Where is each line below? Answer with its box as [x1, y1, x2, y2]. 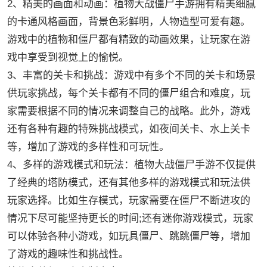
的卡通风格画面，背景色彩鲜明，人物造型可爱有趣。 [7, 16, 250, 28]
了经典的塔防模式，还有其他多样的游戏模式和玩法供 [7, 177, 250, 189]
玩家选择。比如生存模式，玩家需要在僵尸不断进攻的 [7, 195, 250, 207]
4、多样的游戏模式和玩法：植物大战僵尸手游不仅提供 [7, 159, 256, 171]
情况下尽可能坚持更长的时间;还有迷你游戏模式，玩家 [7, 213, 253, 225]
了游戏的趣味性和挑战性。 [7, 249, 129, 260]
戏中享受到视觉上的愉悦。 [7, 52, 129, 64]
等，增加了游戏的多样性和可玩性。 [7, 141, 169, 153]
